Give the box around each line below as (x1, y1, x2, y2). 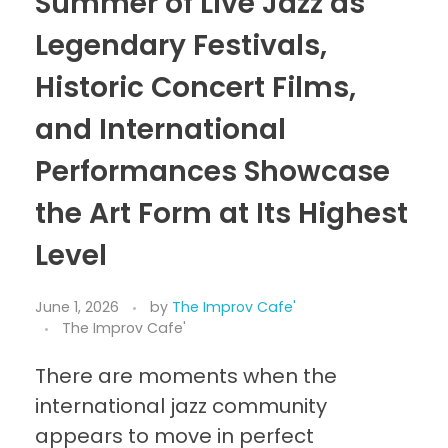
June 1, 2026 (35, 297, 119, 318)
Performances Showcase (35, 151, 390, 191)
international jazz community (35, 392, 327, 421)
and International (35, 109, 286, 149)
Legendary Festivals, (35, 25, 327, 65)
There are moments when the (35, 362, 337, 391)
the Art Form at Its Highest (35, 193, 408, 233)
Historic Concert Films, (35, 67, 356, 107)
